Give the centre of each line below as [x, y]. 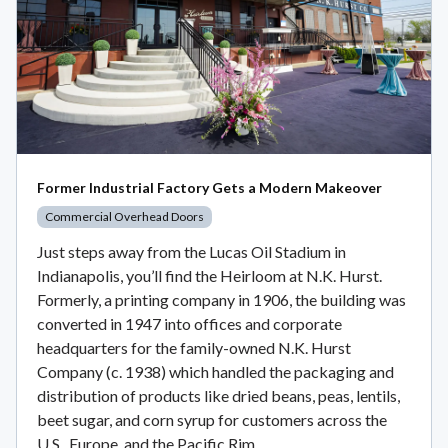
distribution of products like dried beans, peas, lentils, [218, 396]
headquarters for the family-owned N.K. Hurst [194, 348]
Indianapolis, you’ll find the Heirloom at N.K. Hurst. [209, 276]
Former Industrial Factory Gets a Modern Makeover [209, 188]
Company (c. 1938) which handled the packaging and [215, 372]
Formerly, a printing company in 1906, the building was [221, 300]
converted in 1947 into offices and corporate [189, 324]
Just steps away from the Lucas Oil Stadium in [191, 252]
